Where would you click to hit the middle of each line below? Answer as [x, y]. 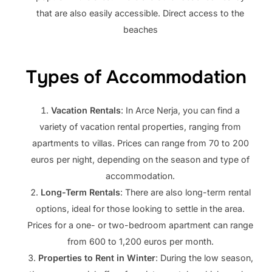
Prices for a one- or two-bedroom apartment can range [141, 225]
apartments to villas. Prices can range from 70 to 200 [140, 143]
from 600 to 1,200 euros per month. [140, 241]
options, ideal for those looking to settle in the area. [141, 208]
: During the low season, [204, 257]
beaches [140, 29]
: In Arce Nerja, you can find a [181, 110]
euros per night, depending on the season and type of [141, 159]
